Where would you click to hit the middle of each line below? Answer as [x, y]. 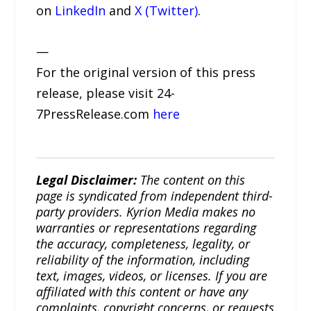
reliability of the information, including [143, 259]
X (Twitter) [167, 11]
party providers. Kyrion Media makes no [146, 211]
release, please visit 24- [106, 93]
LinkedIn [81, 11]
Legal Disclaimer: [87, 179]
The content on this [191, 179]
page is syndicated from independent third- [155, 195]
